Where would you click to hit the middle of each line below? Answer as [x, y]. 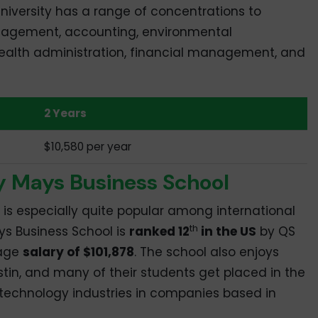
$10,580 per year [88, 146]
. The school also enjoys [206, 252]
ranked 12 [159, 232]
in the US [227, 232]
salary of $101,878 [78, 252]
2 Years [66, 113]
